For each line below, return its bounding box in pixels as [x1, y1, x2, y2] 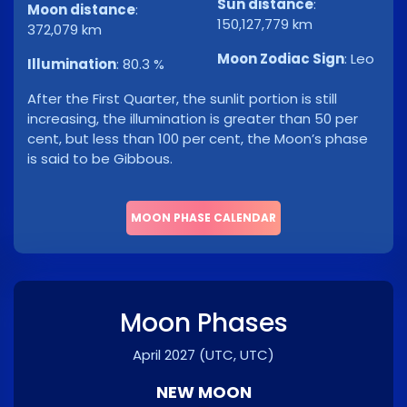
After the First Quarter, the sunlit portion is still [27, 89, 337, 109]
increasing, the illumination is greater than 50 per [27, 109, 358, 129]
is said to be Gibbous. [27, 149, 173, 169]
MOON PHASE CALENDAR [131, 210, 276, 226]
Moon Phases [119, 305, 288, 342]
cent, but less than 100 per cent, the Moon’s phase [27, 129, 368, 149]
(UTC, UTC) [199, 345, 274, 365]
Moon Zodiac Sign [217, 49, 344, 69]
